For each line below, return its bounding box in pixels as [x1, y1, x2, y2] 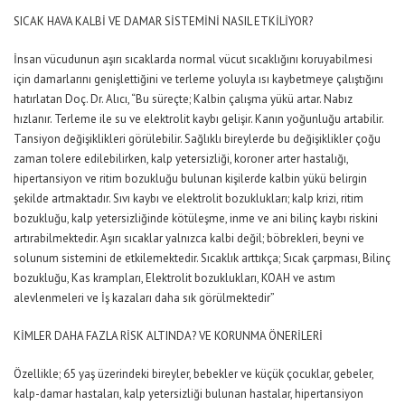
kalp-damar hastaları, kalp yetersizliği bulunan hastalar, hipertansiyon [14, 386, 363, 401]
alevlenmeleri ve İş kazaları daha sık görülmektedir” [14, 290, 275, 306]
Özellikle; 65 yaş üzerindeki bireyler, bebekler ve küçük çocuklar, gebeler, [14, 366, 373, 381]
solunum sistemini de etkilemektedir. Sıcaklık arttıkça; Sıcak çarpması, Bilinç [14, 250, 391, 266]
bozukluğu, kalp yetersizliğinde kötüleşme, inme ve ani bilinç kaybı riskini [14, 211, 378, 226]
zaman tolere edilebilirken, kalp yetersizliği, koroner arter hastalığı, [14, 151, 348, 166]
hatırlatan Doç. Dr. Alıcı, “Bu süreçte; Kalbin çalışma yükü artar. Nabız [14, 91, 353, 107]
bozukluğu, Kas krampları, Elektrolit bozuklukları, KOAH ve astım [14, 270, 335, 286]
